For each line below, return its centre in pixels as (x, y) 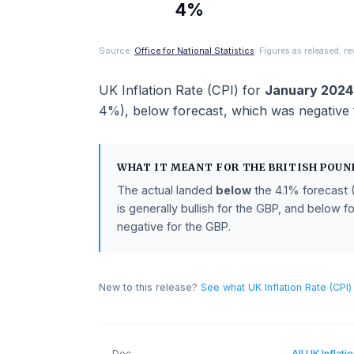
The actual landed (185, 250)
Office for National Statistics (216, 96)
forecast (218, 162)
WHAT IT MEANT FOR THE (214, 225)
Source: (128, 96)
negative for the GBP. (193, 291)
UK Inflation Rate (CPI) (187, 139)
